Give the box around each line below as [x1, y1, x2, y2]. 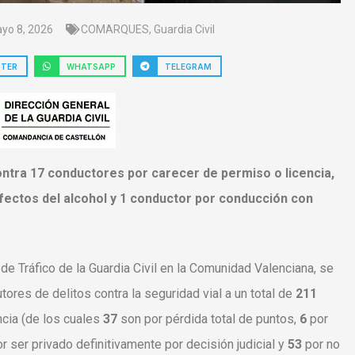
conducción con [219, 191, 313, 207]
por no [305, 337, 340, 353]
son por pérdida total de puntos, [120, 311, 300, 327]
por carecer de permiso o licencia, [128, 166, 334, 181]
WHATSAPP [67, 61, 116, 71]
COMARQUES [80, 23, 149, 36]
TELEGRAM [165, 61, 212, 71]
